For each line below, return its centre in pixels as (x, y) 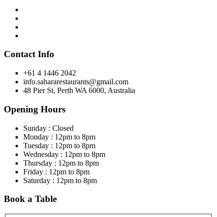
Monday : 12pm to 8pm (59, 137)
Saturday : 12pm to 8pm (60, 180)
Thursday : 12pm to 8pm (61, 163)
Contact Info (29, 54)
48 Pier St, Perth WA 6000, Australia (79, 91)
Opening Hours (35, 109)
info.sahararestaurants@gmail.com (76, 82)
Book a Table (30, 199)
